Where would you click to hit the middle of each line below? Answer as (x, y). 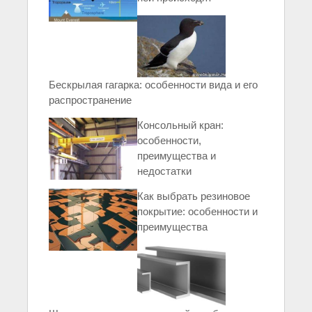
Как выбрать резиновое (194, 196)
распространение (90, 100)
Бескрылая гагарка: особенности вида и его (153, 84)
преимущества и (177, 155)
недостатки (165, 171)
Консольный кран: (181, 125)
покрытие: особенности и (198, 211)
